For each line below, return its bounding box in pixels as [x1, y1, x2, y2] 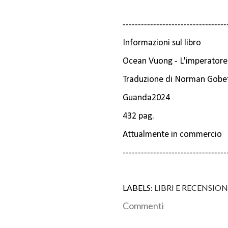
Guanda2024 [123, 93, 170, 103]
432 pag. [123, 111, 154, 122]
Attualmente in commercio [123, 130, 222, 140]
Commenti [123, 200, 164, 212]
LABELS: [123, 183, 153, 193]
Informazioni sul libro [123, 38, 201, 48]
